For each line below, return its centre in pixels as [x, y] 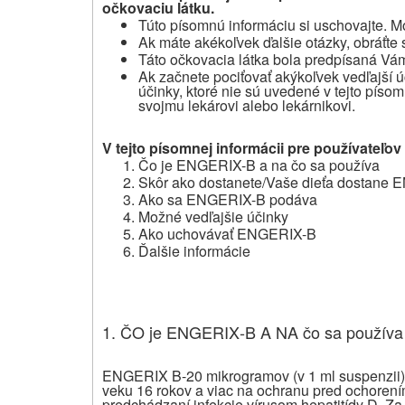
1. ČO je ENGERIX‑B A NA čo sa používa [253, 331]
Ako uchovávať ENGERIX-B [227, 233]
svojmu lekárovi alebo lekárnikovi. [247, 105]
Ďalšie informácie [194, 250]
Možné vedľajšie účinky [213, 216]
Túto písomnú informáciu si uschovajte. [263, 24]
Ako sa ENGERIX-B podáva [228, 199]
